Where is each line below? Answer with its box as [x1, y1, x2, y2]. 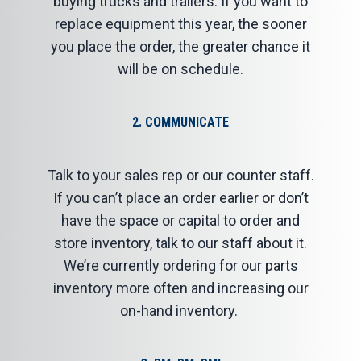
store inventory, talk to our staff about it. [54, 234, 307, 251]
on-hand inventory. [120, 302, 241, 319]
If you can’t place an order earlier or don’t [52, 189, 309, 206]
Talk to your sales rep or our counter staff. [47, 167, 314, 184]
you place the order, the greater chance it [51, 38, 310, 55]
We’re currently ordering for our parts [63, 257, 298, 274]
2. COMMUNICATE [132, 114, 229, 130]
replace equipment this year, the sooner [54, 15, 307, 32]
